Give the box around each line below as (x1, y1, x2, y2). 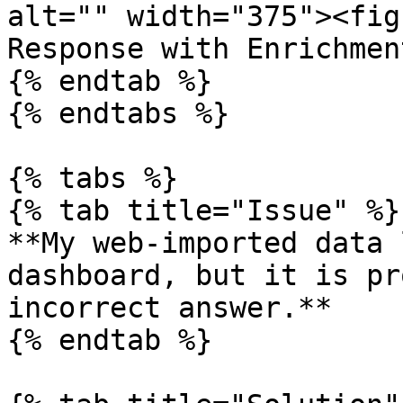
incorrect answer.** (7, 291, 332, 324)
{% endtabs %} (7, 97, 229, 130)
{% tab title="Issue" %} (7, 194, 400, 227)
